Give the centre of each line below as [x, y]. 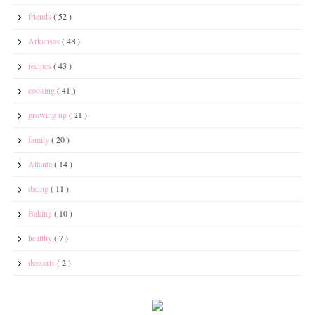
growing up [49, 115]
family [40, 140]
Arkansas [45, 41]
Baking [41, 213]
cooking [43, 90]
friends [41, 17]
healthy [41, 238]
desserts [43, 263]
